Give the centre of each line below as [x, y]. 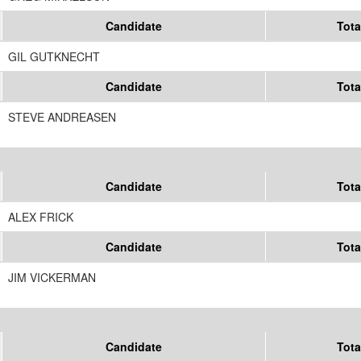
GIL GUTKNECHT [54, 57]
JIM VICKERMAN [52, 278]
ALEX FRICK [41, 217]
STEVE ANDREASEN [62, 117]
